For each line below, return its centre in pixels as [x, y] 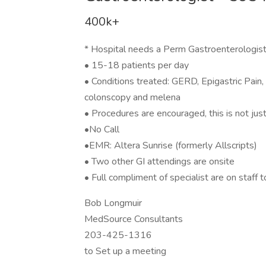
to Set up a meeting [125, 251]
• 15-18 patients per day [137, 65]
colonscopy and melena [132, 97]
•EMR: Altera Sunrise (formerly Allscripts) [171, 145]
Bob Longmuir [113, 203]
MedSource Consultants [134, 219]
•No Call [102, 129]
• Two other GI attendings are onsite [159, 161]
